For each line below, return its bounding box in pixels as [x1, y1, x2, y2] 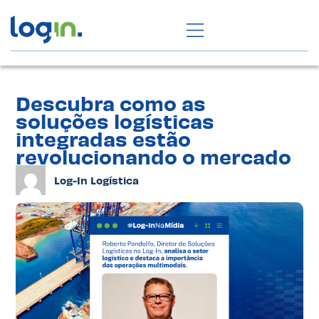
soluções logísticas [16, 108, 215, 134]
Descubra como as [16, 90, 206, 116]
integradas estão [16, 125, 192, 152]
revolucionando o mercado [16, 143, 292, 169]
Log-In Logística [54, 173, 140, 187]
